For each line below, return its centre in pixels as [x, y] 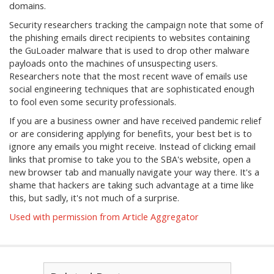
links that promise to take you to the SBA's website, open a [130, 159]
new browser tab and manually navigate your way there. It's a [134, 172]
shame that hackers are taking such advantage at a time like [131, 185]
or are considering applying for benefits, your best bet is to [131, 134]
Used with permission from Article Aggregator [104, 217]
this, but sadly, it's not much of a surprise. [94, 198]
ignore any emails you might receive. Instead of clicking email [132, 146]
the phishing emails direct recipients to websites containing [130, 38]
